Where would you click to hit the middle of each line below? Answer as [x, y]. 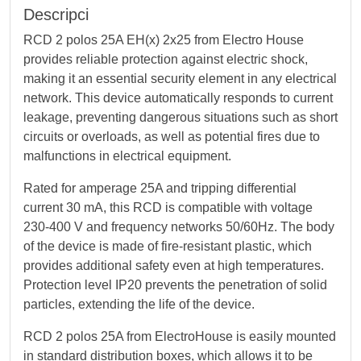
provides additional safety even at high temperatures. [174, 266]
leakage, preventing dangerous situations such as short [180, 117]
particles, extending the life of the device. [139, 304]
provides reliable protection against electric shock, [166, 59]
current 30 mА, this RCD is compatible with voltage [168, 207]
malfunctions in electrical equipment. [127, 156]
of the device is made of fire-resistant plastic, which [168, 246]
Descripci [56, 15]
